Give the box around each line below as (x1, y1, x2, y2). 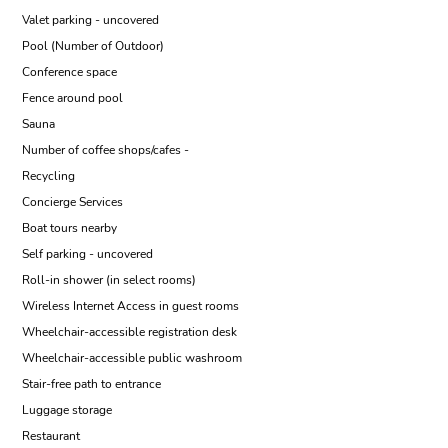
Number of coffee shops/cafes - (22, 142, 189, 158)
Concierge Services (22, 194, 123, 210)
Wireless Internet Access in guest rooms (22, 298, 239, 314)
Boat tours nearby (22, 220, 117, 236)
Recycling (22, 168, 75, 184)
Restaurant (22, 428, 80, 444)
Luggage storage (22, 402, 112, 418)
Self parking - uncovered (22, 246, 153, 262)
